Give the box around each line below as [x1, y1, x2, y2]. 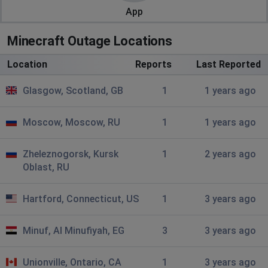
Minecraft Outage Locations [7, 33, 172, 48]
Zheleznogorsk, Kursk [23, 148, 118, 160]
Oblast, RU [23, 161, 69, 173]
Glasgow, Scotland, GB [23, 84, 123, 96]
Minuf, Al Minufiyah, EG [23, 224, 124, 236]
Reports [135, 58, 172, 70]
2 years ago [204, 148, 256, 160]
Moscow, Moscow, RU [23, 116, 120, 128]
